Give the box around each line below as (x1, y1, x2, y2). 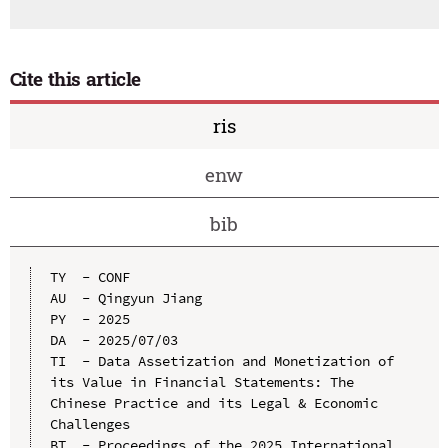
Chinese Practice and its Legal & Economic (49, 394, 378, 413)
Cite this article (9, 65, 142, 91)
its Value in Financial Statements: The (49, 373, 354, 392)
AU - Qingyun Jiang (49, 289, 202, 308)
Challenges (49, 415, 130, 434)
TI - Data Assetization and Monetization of (49, 352, 394, 371)
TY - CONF (49, 268, 130, 287)
